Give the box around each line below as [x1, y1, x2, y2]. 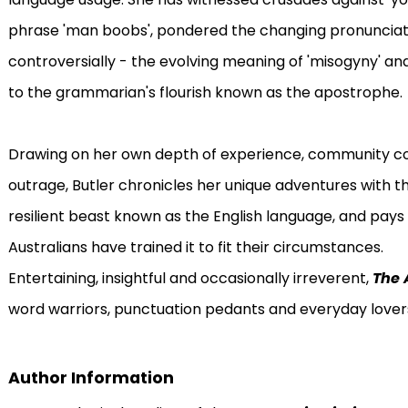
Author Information [7, 367, 174, 389]
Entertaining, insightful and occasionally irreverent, [7, 268, 372, 289]
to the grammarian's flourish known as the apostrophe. [7, 82, 403, 103]
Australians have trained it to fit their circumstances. [7, 237, 383, 258]
